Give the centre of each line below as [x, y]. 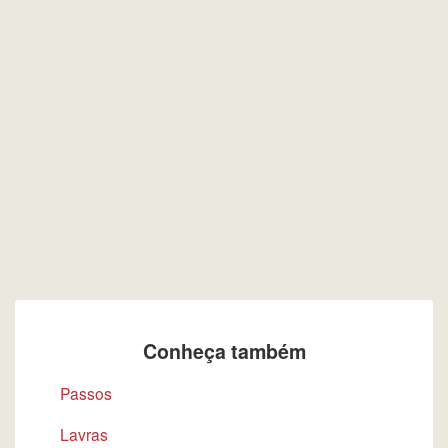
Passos [86, 393]
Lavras [84, 434]
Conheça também [224, 351]
